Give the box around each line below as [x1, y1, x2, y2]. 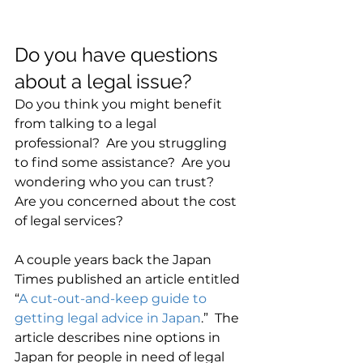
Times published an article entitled [15, 271, 243, 288]
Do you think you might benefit [15, 96, 225, 113]
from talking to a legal [15, 116, 160, 132]
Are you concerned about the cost [15, 194, 240, 210]
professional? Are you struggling [15, 135, 230, 152]
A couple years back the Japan [15, 252, 215, 268]
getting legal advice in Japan [15, 310, 201, 327]
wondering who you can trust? [15, 174, 220, 190]
